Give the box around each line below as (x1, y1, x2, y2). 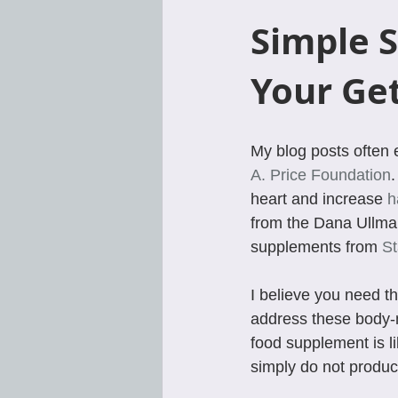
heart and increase (251, 190, 387, 209)
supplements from (251, 238, 382, 257)
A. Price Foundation (251, 166, 391, 185)
